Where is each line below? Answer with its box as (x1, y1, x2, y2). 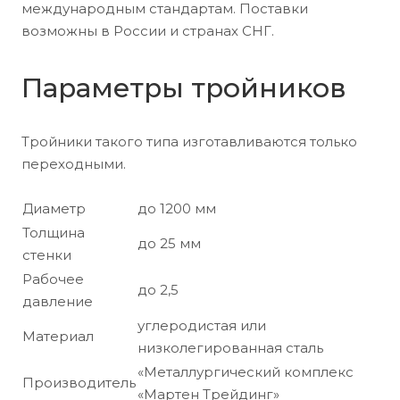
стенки (22, 246, 71, 263)
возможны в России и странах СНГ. (21, 21, 274, 39)
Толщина (22, 223, 85, 241)
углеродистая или (137, 316, 266, 334)
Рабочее (22, 270, 84, 287)
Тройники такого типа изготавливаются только (21, 132, 357, 150)
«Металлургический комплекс (137, 362, 354, 380)
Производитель (22, 373, 136, 391)
